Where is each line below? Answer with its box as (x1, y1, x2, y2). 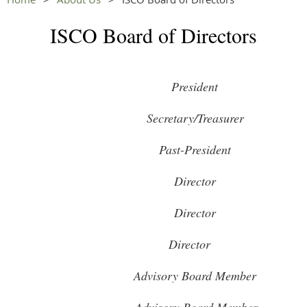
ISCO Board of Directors (50, 21, 257, 49)
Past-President (158, 141, 231, 158)
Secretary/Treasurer (147, 110, 248, 127)
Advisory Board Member (133, 267, 256, 284)
